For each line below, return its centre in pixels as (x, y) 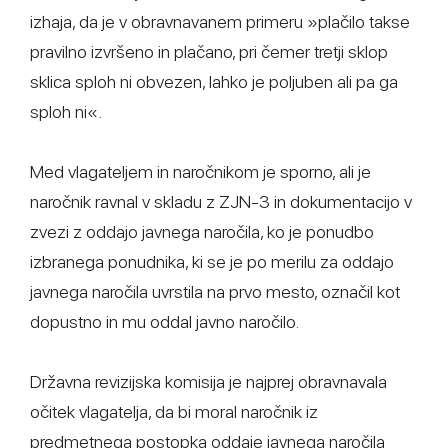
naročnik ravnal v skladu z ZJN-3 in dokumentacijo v (221, 201)
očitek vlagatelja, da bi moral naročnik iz (174, 411)
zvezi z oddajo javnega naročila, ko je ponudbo (202, 231)
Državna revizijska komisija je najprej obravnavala (208, 381)
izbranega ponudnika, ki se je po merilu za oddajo (212, 261)
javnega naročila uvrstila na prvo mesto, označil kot (215, 291)
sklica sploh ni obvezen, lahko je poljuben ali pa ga (214, 81)
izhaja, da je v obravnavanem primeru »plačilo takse (220, 21)
